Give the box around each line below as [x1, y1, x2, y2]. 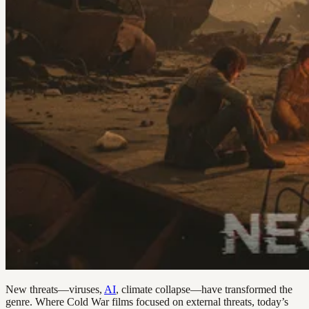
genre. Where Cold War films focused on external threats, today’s [6, 295, 288, 308]
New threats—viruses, [6, 283, 104, 295]
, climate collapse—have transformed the [116, 283, 292, 295]
